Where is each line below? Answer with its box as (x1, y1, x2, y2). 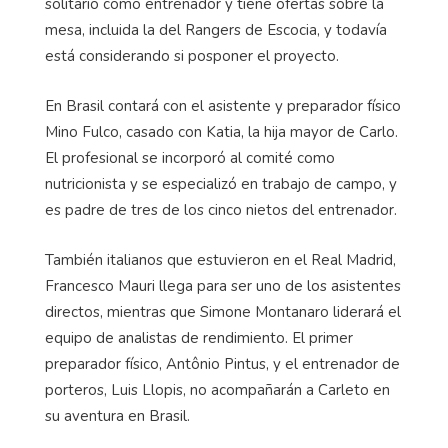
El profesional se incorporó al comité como (45, 148, 335, 169)
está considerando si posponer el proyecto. (45, 46, 339, 67)
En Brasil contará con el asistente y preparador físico (45, 96, 401, 117)
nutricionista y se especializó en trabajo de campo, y (45, 174, 397, 195)
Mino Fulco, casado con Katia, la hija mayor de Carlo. (45, 122, 398, 143)
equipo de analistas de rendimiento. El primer (45, 328, 353, 349)
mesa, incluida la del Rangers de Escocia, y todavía (45, 20, 387, 41)
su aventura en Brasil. (45, 406, 190, 427)
